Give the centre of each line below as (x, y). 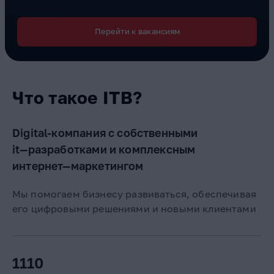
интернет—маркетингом (78, 166)
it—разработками (60, 150)
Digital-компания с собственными (105, 133)
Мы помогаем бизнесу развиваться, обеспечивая (135, 194)
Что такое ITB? (77, 98)
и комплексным (151, 150)
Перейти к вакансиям (137, 31)
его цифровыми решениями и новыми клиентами (134, 209)
